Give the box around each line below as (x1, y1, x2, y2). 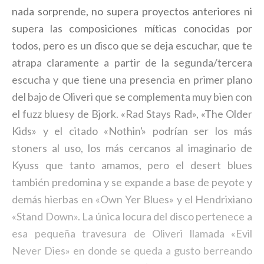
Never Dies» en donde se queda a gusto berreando (12, 244, 252, 258)
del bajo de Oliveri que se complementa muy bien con (12, 90, 252, 104)
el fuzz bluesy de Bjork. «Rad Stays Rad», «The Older (12, 107, 252, 121)
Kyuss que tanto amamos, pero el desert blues (12, 159, 252, 172)
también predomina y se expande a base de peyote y (12, 176, 252, 189)
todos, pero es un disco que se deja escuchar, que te (12, 39, 252, 52)
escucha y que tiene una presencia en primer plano (12, 73, 252, 87)
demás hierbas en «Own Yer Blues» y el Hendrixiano (12, 193, 252, 206)
